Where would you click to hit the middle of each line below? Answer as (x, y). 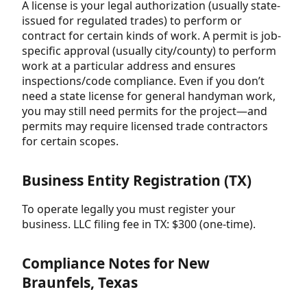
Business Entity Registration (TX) (137, 181)
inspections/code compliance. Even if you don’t (143, 81)
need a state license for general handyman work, (149, 96)
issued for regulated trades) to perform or (132, 21)
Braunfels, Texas (80, 283)
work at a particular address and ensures (129, 66)
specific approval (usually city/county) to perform (149, 51)
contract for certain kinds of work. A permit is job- (151, 36)
